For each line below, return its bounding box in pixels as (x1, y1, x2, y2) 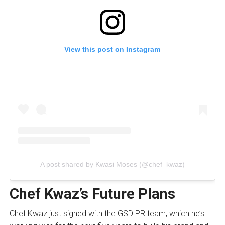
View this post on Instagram (64, 45, 161, 54)
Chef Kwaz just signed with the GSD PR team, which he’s (9, 208, 204, 218)
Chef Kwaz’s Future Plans (9, 185, 175, 202)
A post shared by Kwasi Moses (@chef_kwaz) (40, 160, 185, 168)
